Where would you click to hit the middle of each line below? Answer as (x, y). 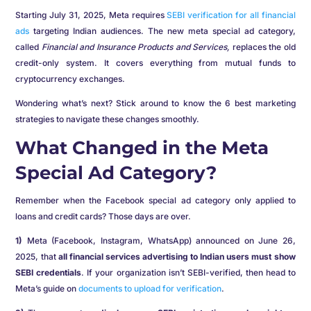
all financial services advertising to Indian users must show (177, 257)
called (28, 47)
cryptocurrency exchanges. (70, 79)
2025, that (37, 257)
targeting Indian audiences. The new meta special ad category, (162, 31)
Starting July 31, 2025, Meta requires (91, 15)
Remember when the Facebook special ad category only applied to (155, 200)
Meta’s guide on (47, 288)
